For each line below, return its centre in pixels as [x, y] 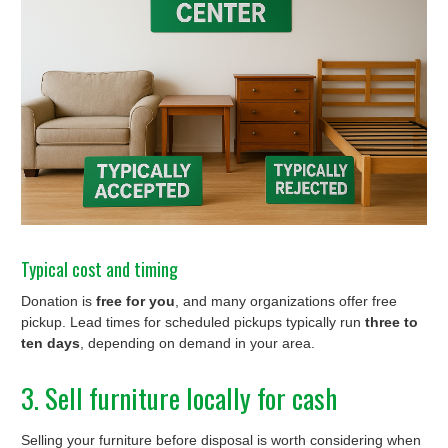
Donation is [58, 300]
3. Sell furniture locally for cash [179, 397]
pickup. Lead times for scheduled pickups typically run [193, 321]
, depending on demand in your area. [197, 342]
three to [391, 321]
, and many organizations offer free [286, 300]
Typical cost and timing [99, 269]
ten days [50, 342]
